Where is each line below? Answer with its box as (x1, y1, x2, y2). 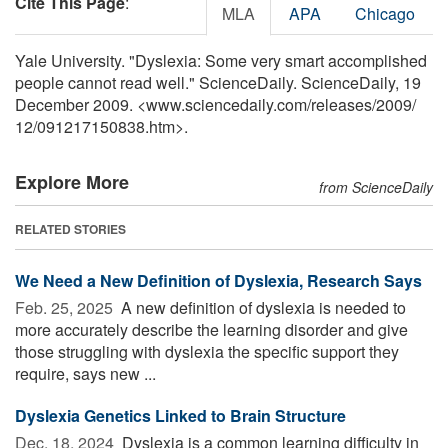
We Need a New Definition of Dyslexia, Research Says (15, 268, 422, 292)
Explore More (15, 168, 129, 195)
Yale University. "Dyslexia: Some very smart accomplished (15, 48, 427, 72)
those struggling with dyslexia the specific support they (15, 339, 399, 363)
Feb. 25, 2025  (15, 295, 117, 319)
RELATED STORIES (15, 219, 126, 238)
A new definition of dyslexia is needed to (117, 295, 406, 319)
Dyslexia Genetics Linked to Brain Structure (15, 403, 346, 427)
